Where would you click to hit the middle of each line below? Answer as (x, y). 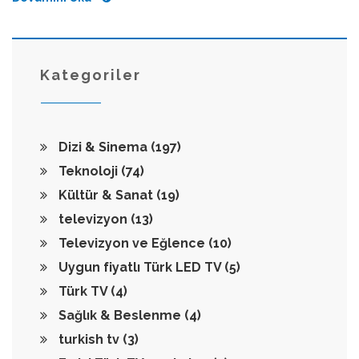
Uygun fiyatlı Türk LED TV (140, 267)
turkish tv (89, 339)
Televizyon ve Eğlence (132, 243)
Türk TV (83, 291)
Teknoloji (88, 171)
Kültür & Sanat (106, 195)
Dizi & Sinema (103, 147)
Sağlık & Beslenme (120, 315)
